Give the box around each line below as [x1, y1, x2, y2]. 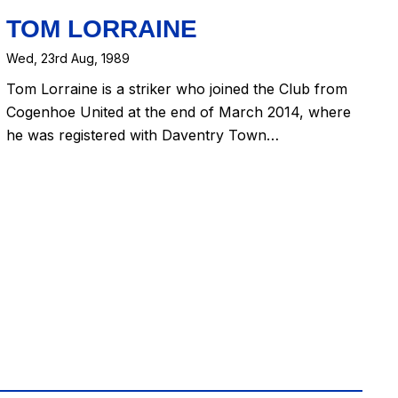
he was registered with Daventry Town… [5, 126, 279, 145]
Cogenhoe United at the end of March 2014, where [5, 103, 351, 122]
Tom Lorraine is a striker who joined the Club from [5, 80, 347, 99]
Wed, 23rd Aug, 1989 [5, 50, 130, 66]
